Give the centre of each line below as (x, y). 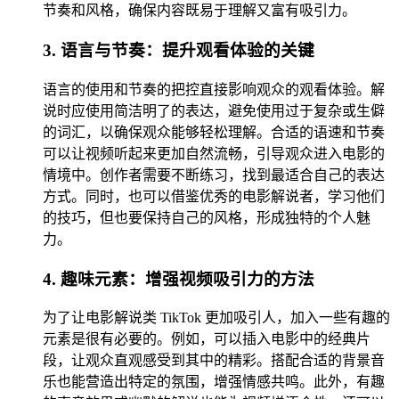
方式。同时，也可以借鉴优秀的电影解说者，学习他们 (214, 196)
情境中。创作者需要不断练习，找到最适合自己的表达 (214, 175)
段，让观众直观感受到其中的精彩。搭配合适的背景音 (214, 361)
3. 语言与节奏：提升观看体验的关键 (179, 51)
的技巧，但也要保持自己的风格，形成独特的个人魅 (207, 217)
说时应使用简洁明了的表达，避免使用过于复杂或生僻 (214, 110)
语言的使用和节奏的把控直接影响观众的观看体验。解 (214, 89)
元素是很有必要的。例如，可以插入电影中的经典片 (207, 339)
